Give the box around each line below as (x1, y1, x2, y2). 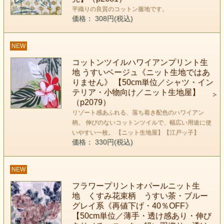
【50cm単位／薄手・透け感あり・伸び (71, 211, 211, 220)
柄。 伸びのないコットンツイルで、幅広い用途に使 (71, 119, 211, 126)
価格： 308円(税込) (71, 15, 133, 23)
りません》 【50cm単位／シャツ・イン (71, 78, 213, 87)
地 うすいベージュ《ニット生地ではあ (71, 68, 210, 77)
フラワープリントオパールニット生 (71, 181, 200, 190)
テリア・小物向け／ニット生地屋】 (71, 88, 200, 97)
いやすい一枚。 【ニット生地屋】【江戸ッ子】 (71, 129, 199, 136)
